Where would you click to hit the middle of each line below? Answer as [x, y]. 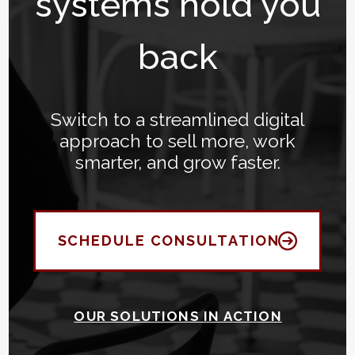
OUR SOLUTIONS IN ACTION [178, 316]
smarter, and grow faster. [177, 162]
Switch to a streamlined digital [177, 119]
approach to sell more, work [177, 140]
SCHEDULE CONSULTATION [169, 241]
